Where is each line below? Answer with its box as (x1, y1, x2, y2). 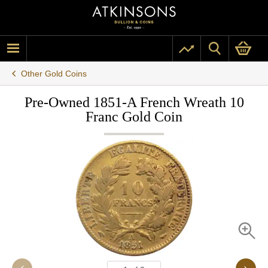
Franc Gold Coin (86, 109, 182, 124)
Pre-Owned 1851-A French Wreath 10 (24, 95, 244, 110)
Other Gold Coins (21, 68, 87, 78)
